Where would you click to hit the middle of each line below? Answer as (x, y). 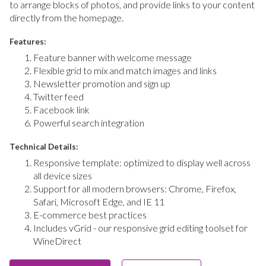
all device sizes (63, 175)
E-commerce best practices (90, 214)
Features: (28, 42)
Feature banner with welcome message (113, 57)
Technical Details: (44, 146)
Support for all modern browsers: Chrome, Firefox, (135, 188)
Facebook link (61, 109)
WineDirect (57, 240)
